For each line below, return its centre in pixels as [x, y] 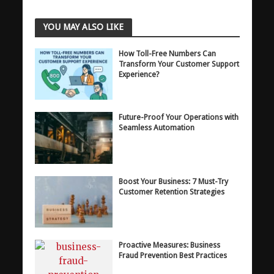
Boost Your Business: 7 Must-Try [174, 181]
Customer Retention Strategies [172, 191]
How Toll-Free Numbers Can [168, 53]
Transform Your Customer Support [179, 64]
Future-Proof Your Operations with [179, 117]
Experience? [139, 74]
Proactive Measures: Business [170, 245]
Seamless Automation [157, 128]
